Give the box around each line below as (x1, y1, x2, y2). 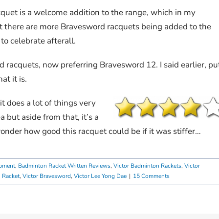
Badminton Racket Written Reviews (18, 161, 110, 170)
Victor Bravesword (22, 172, 71, 180)
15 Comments (133, 172, 170, 180)
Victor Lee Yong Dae (74, 172, 127, 180)
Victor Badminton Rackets (113, 161, 181, 170)
